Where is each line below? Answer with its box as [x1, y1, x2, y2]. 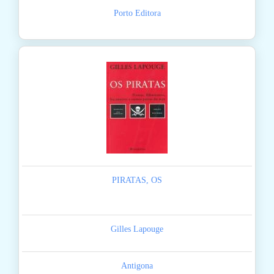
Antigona [121, 261, 153, 271]
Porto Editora [113, 9, 161, 18]
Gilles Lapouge [111, 224, 163, 234]
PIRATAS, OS [112, 176, 162, 185]
